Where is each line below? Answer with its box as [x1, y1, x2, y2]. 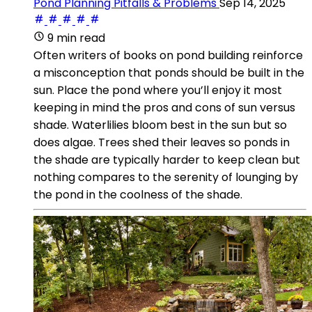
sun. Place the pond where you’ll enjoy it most [33, 81, 282, 98]
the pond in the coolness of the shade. [33, 186, 242, 203]
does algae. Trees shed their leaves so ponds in [33, 134, 290, 150]
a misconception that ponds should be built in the [33, 64, 304, 81]
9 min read [47, 29, 105, 46]
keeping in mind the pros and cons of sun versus [33, 99, 295, 116]
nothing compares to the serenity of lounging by [33, 169, 298, 185]
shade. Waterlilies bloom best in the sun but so [33, 116, 287, 133]
